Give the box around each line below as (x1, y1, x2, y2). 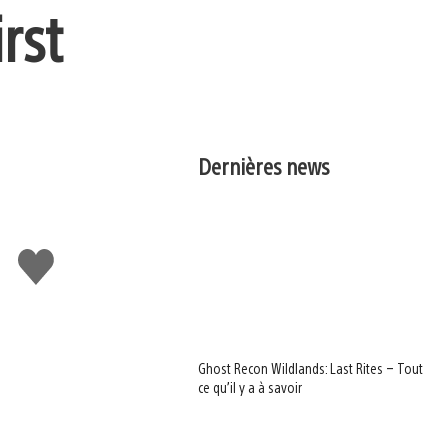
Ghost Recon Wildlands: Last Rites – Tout (198, 359, 424, 378)
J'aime (18, 246, 70, 269)
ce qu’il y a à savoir (198, 378, 303, 397)
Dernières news (198, 151, 331, 180)
